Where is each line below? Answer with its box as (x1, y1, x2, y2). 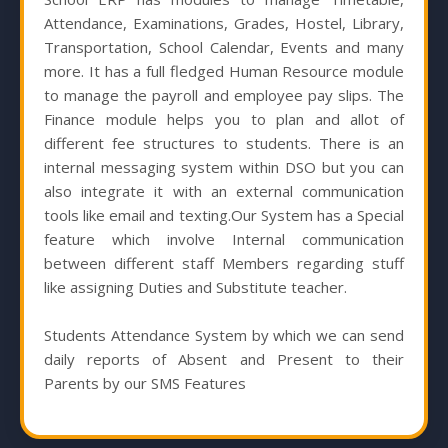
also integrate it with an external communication (44, 181, 404, 202)
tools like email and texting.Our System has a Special (44, 205, 404, 226)
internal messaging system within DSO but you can (44, 157, 404, 178)
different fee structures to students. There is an (44, 133, 404, 154)
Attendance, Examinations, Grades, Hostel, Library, (44, 13, 404, 34)
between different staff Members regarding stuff (44, 253, 404, 274)
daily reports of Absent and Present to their (44, 349, 404, 370)
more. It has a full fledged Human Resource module (44, 61, 404, 82)
